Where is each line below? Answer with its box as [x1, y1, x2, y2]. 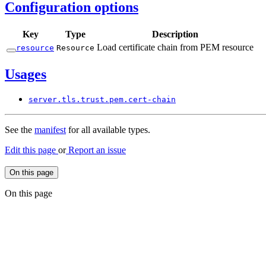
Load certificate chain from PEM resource [97, 42, 254, 52]
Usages [5, 66, 46, 82]
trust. [81, 95, 109, 104]
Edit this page [5, 145, 58, 156]
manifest [34, 125, 66, 135]
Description [152, 28, 198, 39]
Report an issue [66, 145, 126, 156]
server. [28, 95, 62, 104]
